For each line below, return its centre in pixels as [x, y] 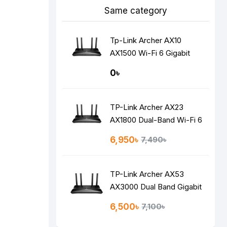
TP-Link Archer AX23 [147, 107]
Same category [136, 11]
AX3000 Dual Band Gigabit [156, 187]
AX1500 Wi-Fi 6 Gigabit [150, 53]
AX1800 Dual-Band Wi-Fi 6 [156, 120]
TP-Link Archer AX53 [147, 174]
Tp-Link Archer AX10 [146, 40]
